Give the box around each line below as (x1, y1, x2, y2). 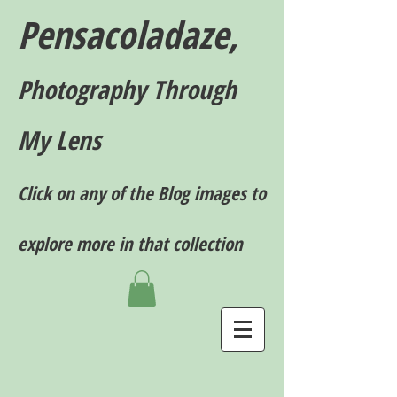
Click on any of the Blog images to (18, 181, 266, 206)
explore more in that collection (18, 231, 243, 256)
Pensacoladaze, (18, 9, 238, 59)
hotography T (30, 72, 164, 106)
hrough (164, 72, 237, 106)
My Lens (18, 122, 101, 157)
